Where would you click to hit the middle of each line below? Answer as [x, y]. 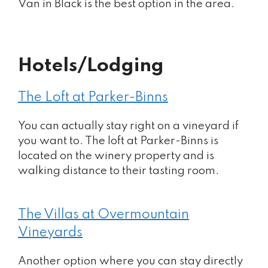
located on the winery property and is [116, 156]
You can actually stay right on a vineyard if [128, 126]
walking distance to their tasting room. [118, 171]
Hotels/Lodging [91, 66]
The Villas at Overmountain [103, 214]
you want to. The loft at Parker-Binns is [118, 141]
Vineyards [50, 232]
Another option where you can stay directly [130, 261]
